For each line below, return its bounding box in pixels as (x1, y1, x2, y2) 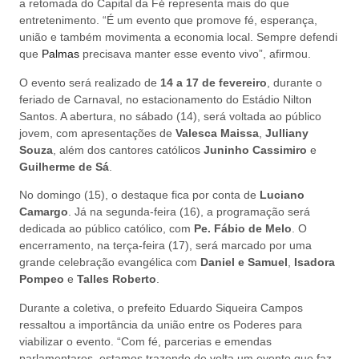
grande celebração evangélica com (19, 256, 200, 269)
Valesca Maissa (175, 126, 259, 139)
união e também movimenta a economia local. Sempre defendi (19, 30, 337, 44)
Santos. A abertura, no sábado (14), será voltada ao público (19, 109, 321, 123)
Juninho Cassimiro (204, 143, 307, 156)
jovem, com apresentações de (19, 126, 175, 139)
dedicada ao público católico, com (19, 222, 194, 236)
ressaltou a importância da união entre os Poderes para (19, 317, 302, 331)
